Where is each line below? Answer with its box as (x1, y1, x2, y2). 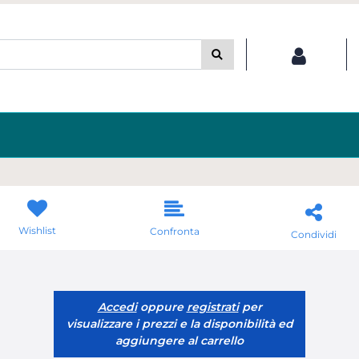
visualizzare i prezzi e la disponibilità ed (66, 317, 293, 331)
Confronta (149, 225, 200, 237)
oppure (136, 300, 187, 314)
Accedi (97, 300, 137, 314)
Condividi (291, 228, 337, 240)
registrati (186, 300, 239, 314)
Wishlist (18, 224, 56, 236)
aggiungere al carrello (115, 333, 244, 348)
